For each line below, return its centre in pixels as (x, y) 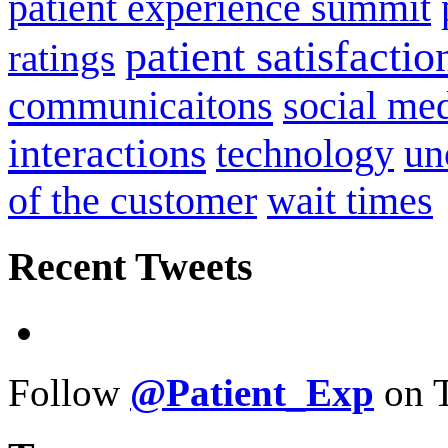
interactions (107, 153)
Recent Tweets (130, 266)
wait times (350, 201)
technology (305, 154)
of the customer (132, 201)
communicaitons (140, 106)
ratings (61, 58)
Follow (69, 392)
